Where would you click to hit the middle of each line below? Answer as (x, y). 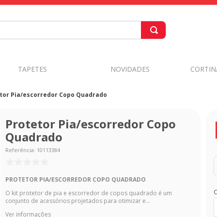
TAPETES (32, 69)
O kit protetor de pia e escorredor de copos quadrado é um (89, 193)
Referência (20, 150)
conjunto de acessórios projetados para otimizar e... (78, 201)
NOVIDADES (130, 69)
